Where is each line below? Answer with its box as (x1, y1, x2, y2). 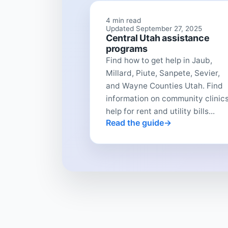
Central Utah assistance (105, 33, 210, 44)
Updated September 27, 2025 (105, 24, 202, 33)
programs (105, 43, 148, 54)
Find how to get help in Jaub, (105, 55, 212, 66)
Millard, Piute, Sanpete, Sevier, (105, 68, 220, 78)
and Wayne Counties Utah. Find (105, 81, 223, 91)
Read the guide (105, 118, 164, 128)
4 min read (105, 16, 141, 25)
